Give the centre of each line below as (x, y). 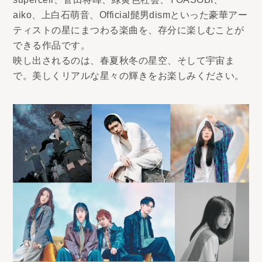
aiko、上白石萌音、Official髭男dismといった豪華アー (130, 15)
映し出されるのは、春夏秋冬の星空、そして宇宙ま (124, 61)
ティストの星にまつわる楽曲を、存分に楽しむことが (129, 30)
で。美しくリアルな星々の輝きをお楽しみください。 (129, 76)
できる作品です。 (52, 45)
